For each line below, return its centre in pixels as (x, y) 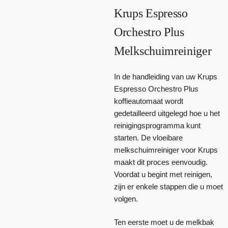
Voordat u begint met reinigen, (163, 175)
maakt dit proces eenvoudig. (161, 162)
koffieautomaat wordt (149, 101)
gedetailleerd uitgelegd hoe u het (167, 113)
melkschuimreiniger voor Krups (166, 150)
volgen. (126, 199)
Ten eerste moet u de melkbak (164, 222)
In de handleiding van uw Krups (166, 77)
